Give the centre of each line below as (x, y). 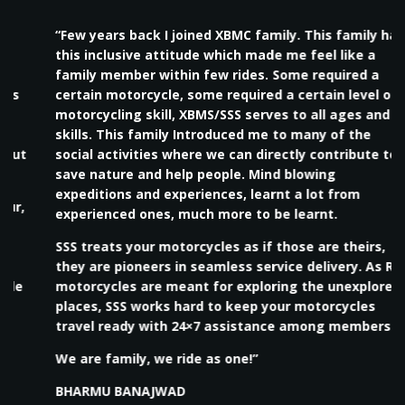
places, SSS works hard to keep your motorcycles (188, 306)
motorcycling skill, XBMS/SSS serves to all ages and (196, 114)
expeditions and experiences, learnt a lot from (181, 194)
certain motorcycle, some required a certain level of (199, 94)
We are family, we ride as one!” (130, 358)
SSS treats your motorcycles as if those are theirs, (193, 246)
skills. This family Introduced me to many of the (186, 134)
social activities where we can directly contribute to (199, 154)
